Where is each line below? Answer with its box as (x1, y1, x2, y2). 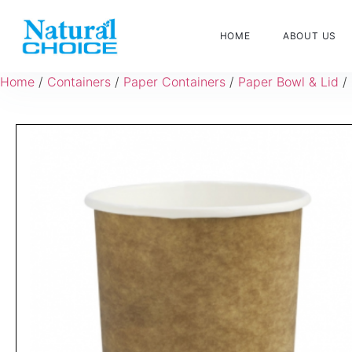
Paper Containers (123, 74, 225, 90)
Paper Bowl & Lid (238, 74, 339, 90)
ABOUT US (282, 30, 337, 42)
